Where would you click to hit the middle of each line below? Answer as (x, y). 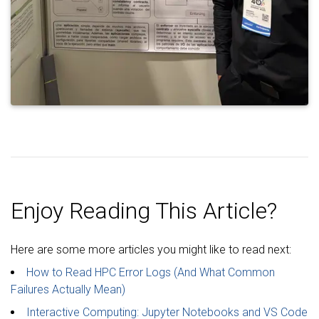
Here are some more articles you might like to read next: (151, 250)
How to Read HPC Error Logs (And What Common (151, 273)
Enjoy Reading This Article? (144, 211)
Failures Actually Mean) (68, 290)
